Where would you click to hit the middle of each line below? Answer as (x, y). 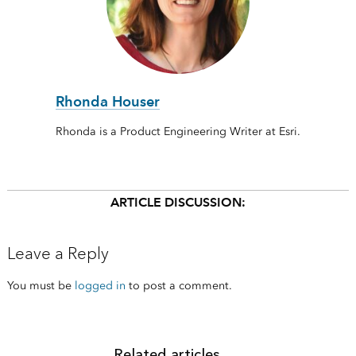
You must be (41, 286)
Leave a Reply (58, 254)
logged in (100, 286)
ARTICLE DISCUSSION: (178, 203)
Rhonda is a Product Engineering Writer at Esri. (178, 132)
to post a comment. (178, 286)
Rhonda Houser (107, 102)
